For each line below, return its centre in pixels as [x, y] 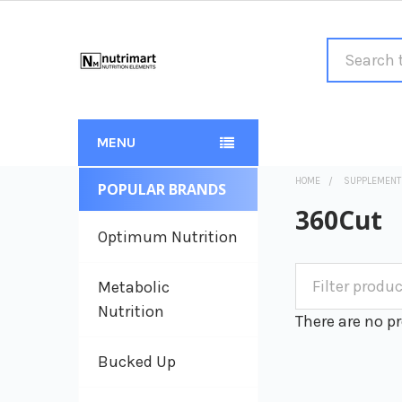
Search [352, 49]
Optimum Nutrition [168, 237]
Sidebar [114, 215]
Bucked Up [137, 362]
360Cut [339, 220]
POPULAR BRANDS [162, 189]
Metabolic [134, 287]
